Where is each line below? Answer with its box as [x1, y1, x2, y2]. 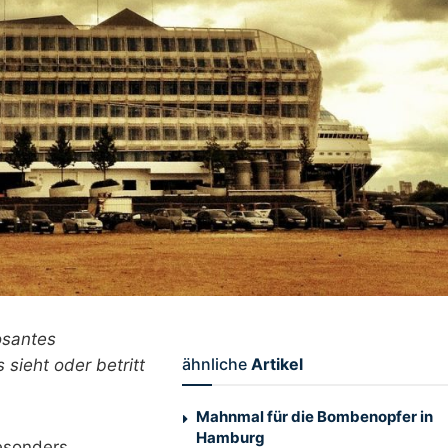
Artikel [250, 354, 303, 375]
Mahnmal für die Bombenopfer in [195, 407, 433, 427]
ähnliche [181, 354, 247, 375]
